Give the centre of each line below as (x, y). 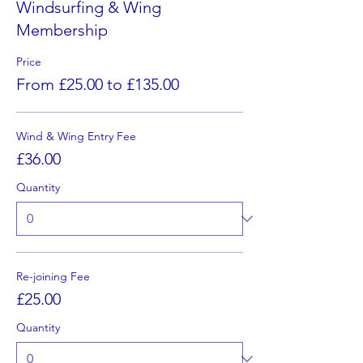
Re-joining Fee (53, 276)
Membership (62, 30)
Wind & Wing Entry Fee (76, 136)
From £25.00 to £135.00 (98, 84)
